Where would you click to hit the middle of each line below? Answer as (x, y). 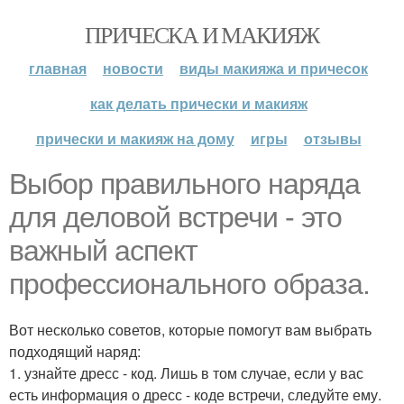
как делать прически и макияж (198, 103)
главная (58, 68)
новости (133, 68)
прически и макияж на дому (135, 138)
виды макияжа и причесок (274, 68)
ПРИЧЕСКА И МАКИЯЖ (202, 34)
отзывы (332, 138)
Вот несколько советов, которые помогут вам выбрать (190, 330)
